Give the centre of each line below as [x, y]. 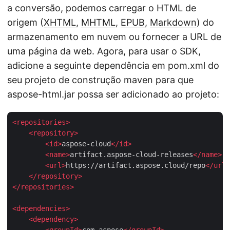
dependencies [41, 208]
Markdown [173, 22]
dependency [53, 219]
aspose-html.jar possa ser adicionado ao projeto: [113, 94]
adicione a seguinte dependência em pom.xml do [113, 65]
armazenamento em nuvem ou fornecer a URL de [114, 36]
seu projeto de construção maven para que [100, 80]
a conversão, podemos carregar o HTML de [102, 8]
